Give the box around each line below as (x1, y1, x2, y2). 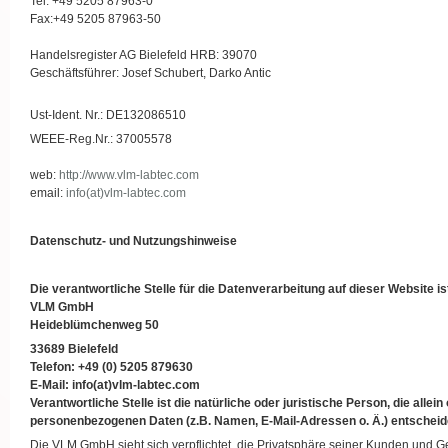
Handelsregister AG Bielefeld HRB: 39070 (30, 48, 257, 62)
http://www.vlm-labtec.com (59, 168, 199, 182)
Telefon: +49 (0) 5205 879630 (30, 360, 193, 374)
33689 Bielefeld (30, 342, 118, 356)
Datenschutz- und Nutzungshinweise (30, 234, 237, 248)
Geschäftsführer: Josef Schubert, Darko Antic (30, 66, 271, 80)
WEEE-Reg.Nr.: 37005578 (30, 132, 172, 146)
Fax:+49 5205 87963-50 (30, 12, 161, 26)
